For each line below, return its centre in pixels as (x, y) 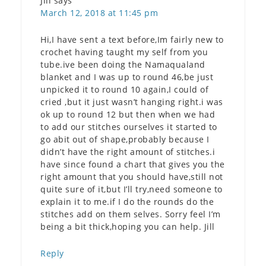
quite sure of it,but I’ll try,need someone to (132, 189)
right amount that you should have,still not (132, 176)
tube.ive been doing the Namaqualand (123, 64)
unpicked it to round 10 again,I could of (124, 89)
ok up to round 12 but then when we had (128, 114)
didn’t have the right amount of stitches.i (128, 151)
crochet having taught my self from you (124, 52)
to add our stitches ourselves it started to (129, 126)
